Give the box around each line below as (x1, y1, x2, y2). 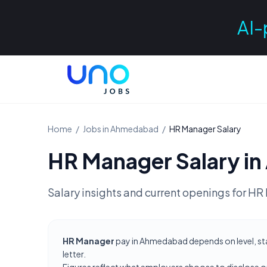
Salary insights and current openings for (48, 185, 248, 199)
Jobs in (83, 123, 110, 134)
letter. (63, 249, 86, 259)
